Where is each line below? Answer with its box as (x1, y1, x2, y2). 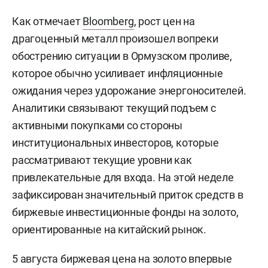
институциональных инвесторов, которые (12, 136, 219, 150)
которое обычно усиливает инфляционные (12, 67, 223, 80)
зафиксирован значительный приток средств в (12, 188, 243, 202)
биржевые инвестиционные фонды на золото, (12, 206, 239, 219)
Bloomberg (83, 15, 134, 28)
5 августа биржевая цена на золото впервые (12, 252, 232, 266)
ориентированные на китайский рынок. (12, 223, 206, 236)
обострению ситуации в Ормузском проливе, (12, 50, 232, 63)
